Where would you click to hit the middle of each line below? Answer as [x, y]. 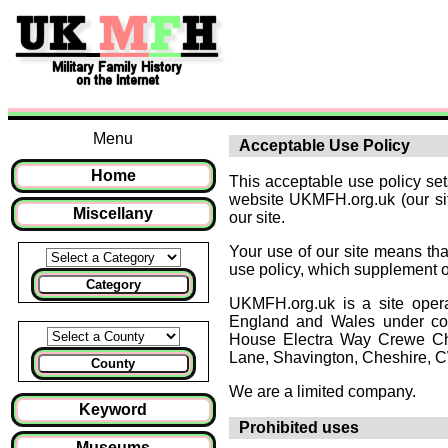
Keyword [113, 409]
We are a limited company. [322, 391]
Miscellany [113, 213]
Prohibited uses [298, 427]
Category [113, 284]
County [113, 363]
